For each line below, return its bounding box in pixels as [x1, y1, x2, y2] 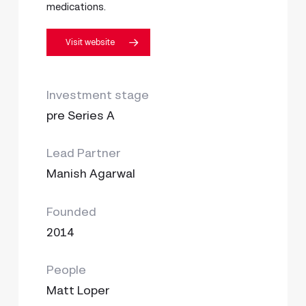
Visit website [66, 36, 115, 47]
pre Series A [46, 108, 115, 122]
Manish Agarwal [46, 167, 136, 181]
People [46, 263, 87, 277]
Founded [46, 204, 97, 219]
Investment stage [46, 87, 150, 102]
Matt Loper [46, 283, 110, 298]
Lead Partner [46, 146, 121, 161]
